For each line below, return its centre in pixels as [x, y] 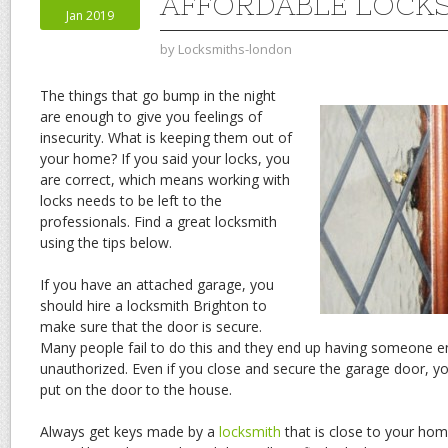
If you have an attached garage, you [157, 284]
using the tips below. [106, 242]
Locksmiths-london [235, 48]
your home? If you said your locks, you [165, 158]
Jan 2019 [90, 15]
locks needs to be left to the [131, 200]
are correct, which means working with [165, 179]
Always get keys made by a [129, 431]
